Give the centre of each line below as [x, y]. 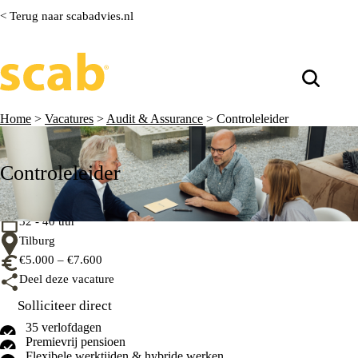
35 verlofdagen [64, 327]
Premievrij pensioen [76, 341]
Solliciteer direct [65, 306]
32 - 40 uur [47, 221]
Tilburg [37, 240]
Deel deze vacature [67, 278]
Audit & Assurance [155, 119]
